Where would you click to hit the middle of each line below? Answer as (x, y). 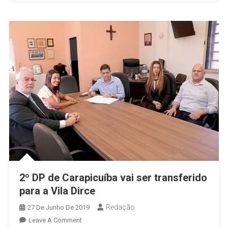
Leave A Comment (55, 220)
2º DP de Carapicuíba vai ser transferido (113, 177)
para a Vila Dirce (57, 191)
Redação (120, 207)
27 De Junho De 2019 (58, 207)
